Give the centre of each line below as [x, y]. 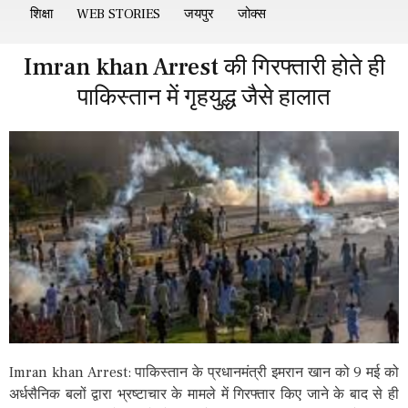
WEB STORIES [118, 14]
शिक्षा [41, 14]
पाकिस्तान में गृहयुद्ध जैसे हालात [204, 97]
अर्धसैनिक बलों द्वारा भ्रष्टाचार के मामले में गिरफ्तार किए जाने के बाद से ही [204, 394]
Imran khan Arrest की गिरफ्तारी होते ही [204, 67]
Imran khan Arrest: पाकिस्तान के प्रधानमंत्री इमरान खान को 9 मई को [204, 372]
